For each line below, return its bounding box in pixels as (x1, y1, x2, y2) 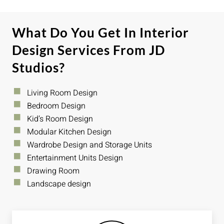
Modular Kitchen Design (27, 125, 111, 138)
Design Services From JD (12, 41, 165, 58)
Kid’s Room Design (27, 112, 93, 125)
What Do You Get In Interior (12, 24, 189, 40)
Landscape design (27, 177, 91, 190)
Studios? (12, 59, 65, 75)
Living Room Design (27, 86, 97, 99)
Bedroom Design (27, 99, 85, 112)
